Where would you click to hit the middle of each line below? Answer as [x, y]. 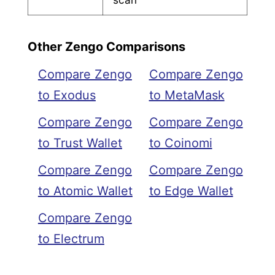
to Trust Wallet [80, 143]
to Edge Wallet [191, 191]
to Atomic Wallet [85, 191]
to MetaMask [187, 95]
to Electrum [71, 239]
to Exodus [67, 95]
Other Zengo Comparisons [106, 46]
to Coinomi [180, 143]
